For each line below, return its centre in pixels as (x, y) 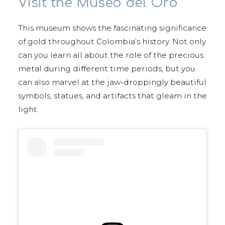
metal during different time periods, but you (107, 68)
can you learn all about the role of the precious (111, 55)
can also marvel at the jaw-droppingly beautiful (112, 82)
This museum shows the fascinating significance (112, 28)
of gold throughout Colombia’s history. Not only (112, 41)
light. (29, 109)
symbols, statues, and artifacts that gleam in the (113, 95)
